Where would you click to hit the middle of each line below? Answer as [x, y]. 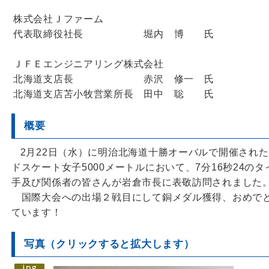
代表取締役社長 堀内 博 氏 [114, 34]
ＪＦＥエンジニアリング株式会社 [89, 64]
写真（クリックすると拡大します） [109, 244]
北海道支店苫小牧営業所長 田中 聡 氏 [114, 94]
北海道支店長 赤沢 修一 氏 [114, 79]
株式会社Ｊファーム [59, 19]
